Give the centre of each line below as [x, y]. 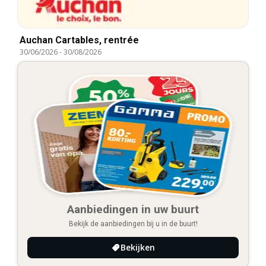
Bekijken [138, 247]
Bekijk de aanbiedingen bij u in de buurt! [133, 224]
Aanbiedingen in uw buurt [133, 209]
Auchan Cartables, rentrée [79, 40]
